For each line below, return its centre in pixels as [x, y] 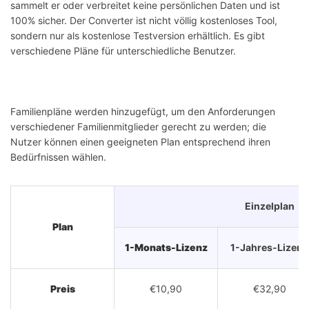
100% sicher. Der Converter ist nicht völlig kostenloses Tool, [144, 21]
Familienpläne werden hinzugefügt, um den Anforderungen [143, 112]
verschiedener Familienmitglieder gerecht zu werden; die [138, 127]
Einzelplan [269, 206]
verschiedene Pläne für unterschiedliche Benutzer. [123, 51]
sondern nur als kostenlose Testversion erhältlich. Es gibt [138, 36]
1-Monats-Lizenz [166, 248]
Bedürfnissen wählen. [58, 157]
